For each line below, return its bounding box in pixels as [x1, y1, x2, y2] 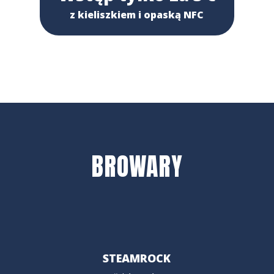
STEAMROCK [103, 251, 171, 265]
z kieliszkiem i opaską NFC [70, 8, 204, 21]
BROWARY [91, 148, 183, 185]
